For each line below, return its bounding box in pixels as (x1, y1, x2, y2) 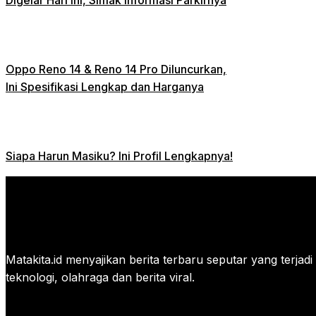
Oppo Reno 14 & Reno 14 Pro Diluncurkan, (6, 61, 226, 76)
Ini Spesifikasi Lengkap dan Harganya (6, 79, 204, 94)
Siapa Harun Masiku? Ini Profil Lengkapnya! (6, 148, 233, 163)
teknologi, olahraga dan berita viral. (6, 269, 195, 284)
